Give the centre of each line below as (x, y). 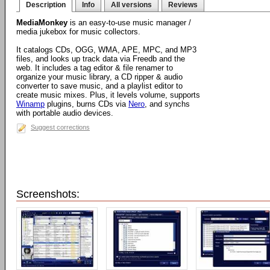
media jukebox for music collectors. (78, 32)
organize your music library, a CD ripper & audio (99, 77)
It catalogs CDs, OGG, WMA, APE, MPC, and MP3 (106, 50)
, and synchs (167, 104)
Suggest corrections (60, 127)
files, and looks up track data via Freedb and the (101, 59)
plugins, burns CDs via (86, 104)
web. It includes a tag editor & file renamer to (95, 68)
